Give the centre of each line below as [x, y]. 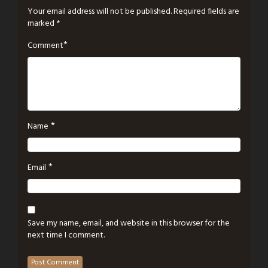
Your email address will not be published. [100, 12]
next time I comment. [66, 236]
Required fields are [206, 12]
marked [42, 24]
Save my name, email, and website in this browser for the [129, 224]
